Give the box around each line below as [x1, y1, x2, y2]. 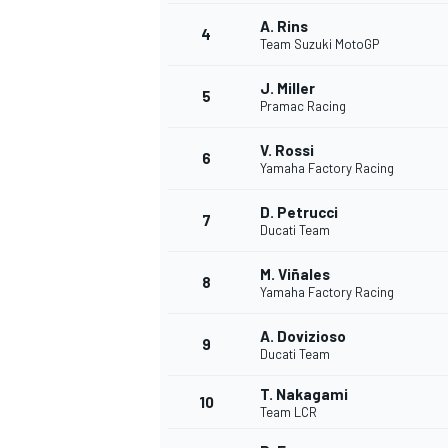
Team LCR [260, 404, 317, 421]
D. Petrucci [260, 203, 338, 222]
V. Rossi [260, 141, 314, 160]
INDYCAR [156, 410, 214, 429]
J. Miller [260, 79, 315, 98]
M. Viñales [260, 265, 330, 284]
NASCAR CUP [156, 34, 240, 53]
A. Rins [260, 17, 308, 36]
